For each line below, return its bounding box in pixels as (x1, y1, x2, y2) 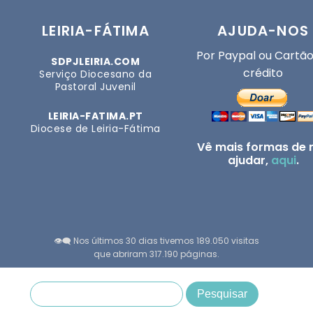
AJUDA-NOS (217, 21, 309, 41)
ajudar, (227, 152, 271, 169)
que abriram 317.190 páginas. (94, 248, 219, 261)
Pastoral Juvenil (54, 80, 136, 94)
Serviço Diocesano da (39, 67, 152, 82)
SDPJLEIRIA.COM (51, 54, 140, 69)
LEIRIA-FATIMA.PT (48, 109, 143, 124)
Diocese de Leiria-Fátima (30, 122, 161, 136)
